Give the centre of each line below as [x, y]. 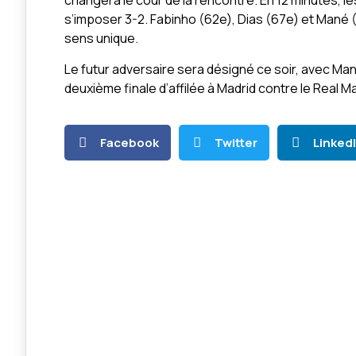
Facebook [130, 142]
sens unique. [101, 39]
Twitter [236, 142]
